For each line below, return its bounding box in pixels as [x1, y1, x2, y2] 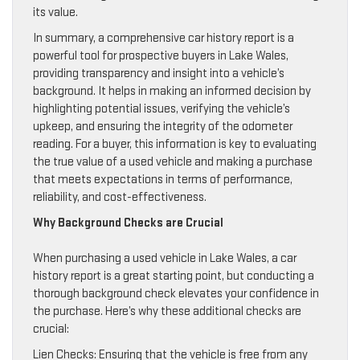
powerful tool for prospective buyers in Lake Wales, [33, 48, 288, 64]
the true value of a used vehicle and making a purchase [33, 154, 313, 170]
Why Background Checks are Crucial [33, 215, 223, 231]
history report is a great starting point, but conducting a [33, 268, 314, 284]
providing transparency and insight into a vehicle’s [33, 66, 284, 82]
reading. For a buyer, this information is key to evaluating [33, 137, 317, 153]
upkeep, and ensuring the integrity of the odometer [33, 119, 292, 135]
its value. [33, 5, 78, 21]
